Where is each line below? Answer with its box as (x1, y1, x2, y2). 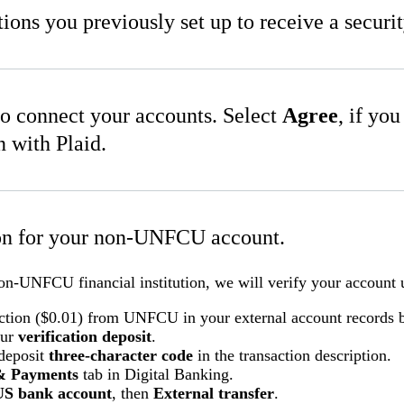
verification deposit (18, 327, 151, 346)
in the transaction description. (193, 346, 391, 365)
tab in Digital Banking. (78, 365, 234, 384)
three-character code (49, 346, 193, 365)
